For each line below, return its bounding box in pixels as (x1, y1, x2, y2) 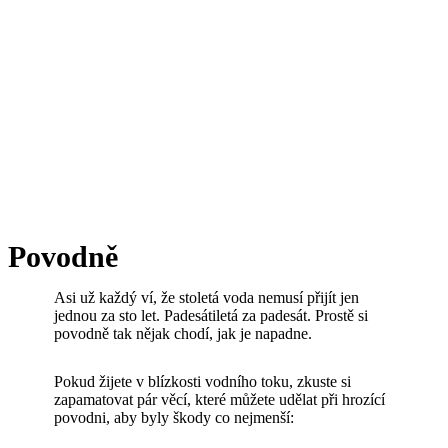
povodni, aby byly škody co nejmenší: (54, 409, 294, 426)
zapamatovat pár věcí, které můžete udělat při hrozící (54, 391, 385, 408)
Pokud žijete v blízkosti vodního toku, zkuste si (54, 373, 351, 390)
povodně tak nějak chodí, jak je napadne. (54, 325, 316, 342)
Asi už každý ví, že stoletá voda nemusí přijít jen (54, 289, 359, 306)
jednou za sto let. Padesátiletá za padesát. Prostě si (54, 307, 368, 324)
